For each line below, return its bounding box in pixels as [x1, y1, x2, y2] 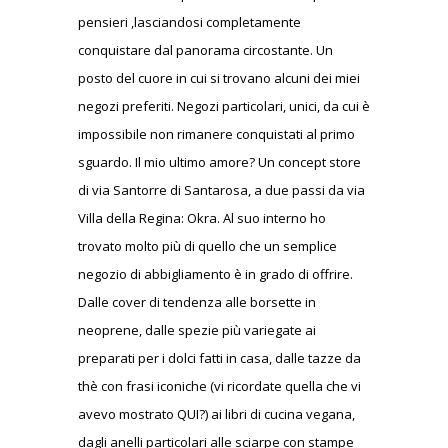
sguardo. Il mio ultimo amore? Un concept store [78, 152, 361, 171]
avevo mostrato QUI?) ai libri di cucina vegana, [78, 404, 355, 423]
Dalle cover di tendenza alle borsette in [78, 292, 316, 311]
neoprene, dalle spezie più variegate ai [78, 320, 316, 339]
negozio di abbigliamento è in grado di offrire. [78, 264, 353, 283]
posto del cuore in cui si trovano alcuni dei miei [78, 68, 360, 87]
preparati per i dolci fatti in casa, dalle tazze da [78, 348, 361, 367]
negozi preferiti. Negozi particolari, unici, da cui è [78, 96, 370, 115]
